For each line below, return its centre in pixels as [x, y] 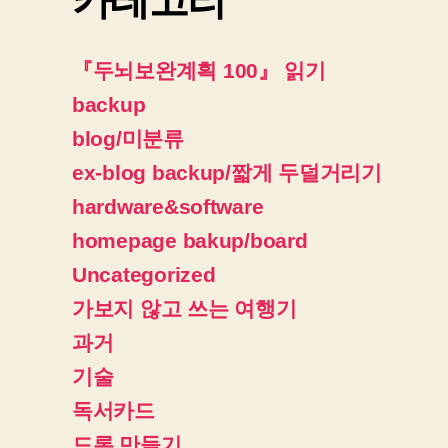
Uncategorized [144, 274]
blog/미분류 [128, 138]
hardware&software [168, 206]
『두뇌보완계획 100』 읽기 [199, 70]
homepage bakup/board [190, 240]
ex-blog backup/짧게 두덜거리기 [227, 172]
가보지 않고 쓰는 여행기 [184, 308]
